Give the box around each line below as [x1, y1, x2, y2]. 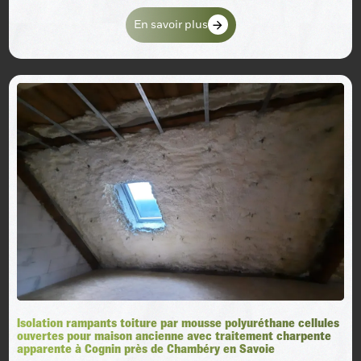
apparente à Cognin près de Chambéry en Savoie [17, 342, 276, 356]
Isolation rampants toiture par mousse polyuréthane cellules [17, 317, 340, 330]
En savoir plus [133, 17, 208, 31]
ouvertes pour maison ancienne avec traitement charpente [17, 330, 332, 343]
